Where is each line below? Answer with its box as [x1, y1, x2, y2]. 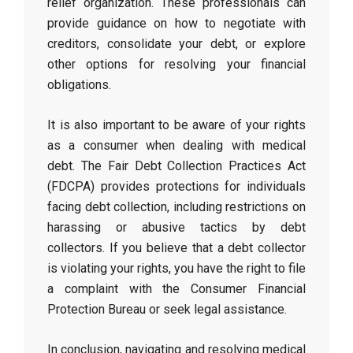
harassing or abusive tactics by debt [47, 220, 306, 235]
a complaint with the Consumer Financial [47, 281, 306, 296]
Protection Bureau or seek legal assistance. [47, 302, 287, 317]
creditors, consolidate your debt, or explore [47, 36, 306, 51]
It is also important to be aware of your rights [47, 117, 306, 132]
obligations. [47, 77, 111, 92]
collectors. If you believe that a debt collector [47, 240, 306, 255]
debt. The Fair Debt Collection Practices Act [47, 158, 306, 173]
